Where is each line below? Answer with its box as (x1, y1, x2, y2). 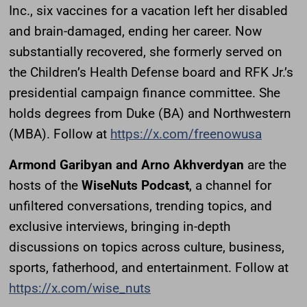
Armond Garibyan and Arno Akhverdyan (9, 156, 244, 173)
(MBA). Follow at (9, 125, 110, 142)
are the (244, 156, 286, 173)
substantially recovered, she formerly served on (9, 43, 282, 60)
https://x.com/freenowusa (110, 125, 262, 142)
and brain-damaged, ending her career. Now (9, 23, 262, 39)
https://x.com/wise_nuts (9, 280, 151, 296)
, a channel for (189, 177, 271, 193)
